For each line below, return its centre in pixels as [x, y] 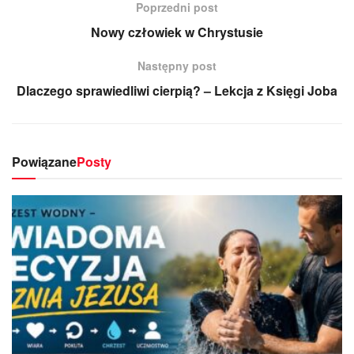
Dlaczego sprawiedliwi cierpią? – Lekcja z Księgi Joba [177, 90]
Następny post [177, 65]
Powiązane [44, 161]
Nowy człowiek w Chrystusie [177, 32]
